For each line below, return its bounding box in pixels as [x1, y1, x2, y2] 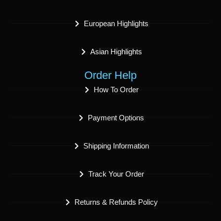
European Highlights [83, 19, 148, 28]
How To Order [93, 85, 139, 94]
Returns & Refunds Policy [74, 198, 158, 207]
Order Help [84, 69, 137, 82]
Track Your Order [88, 170, 144, 179]
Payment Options [88, 113, 145, 122]
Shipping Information [83, 142, 149, 150]
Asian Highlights [90, 47, 142, 56]
